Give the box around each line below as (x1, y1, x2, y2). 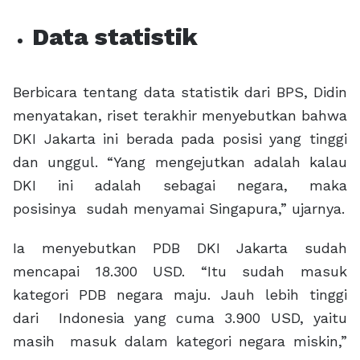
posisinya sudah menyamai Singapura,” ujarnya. (13, 200, 345, 218)
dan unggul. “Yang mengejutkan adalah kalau (13, 153, 347, 171)
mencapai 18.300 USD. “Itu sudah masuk (13, 263, 347, 280)
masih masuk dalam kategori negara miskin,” (13, 333, 347, 350)
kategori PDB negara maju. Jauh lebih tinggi (13, 286, 347, 304)
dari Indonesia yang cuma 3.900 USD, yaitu (13, 309, 347, 327)
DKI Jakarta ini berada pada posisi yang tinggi (13, 130, 347, 148)
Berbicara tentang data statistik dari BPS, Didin (13, 84, 347, 101)
